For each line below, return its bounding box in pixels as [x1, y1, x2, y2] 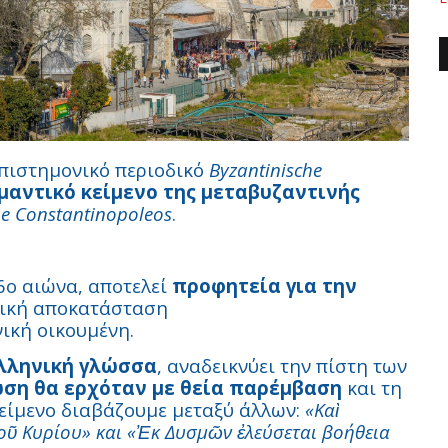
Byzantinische [209, 157, 322, 182]
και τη [342, 375, 402, 400]
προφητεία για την [172, 273, 357, 298]
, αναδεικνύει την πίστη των [157, 353, 407, 378]
